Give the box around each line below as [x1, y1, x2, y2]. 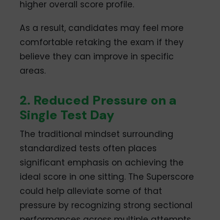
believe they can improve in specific [20, 51, 174, 63]
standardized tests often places [20, 142, 157, 155]
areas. [20, 65, 46, 77]
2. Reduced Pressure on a [20, 92, 177, 109]
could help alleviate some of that [20, 185, 163, 197]
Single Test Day [20, 107, 115, 124]
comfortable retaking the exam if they [20, 36, 184, 49]
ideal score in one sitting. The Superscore [20, 171, 194, 183]
